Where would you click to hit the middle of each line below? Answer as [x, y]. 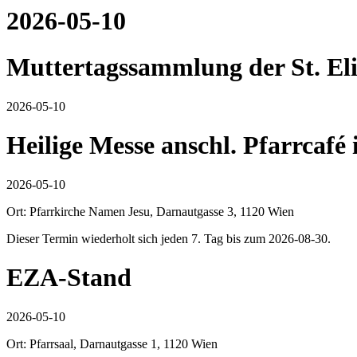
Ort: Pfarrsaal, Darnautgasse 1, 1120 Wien [112, 343]
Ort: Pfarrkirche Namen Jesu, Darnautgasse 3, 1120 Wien [150, 211]
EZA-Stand [69, 278]
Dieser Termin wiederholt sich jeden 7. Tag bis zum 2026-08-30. [169, 238]
